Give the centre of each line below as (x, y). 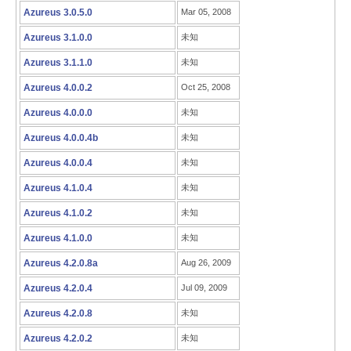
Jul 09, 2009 (204, 288)
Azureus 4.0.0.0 (58, 113)
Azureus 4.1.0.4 (58, 188)
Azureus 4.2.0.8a (61, 263)
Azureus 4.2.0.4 (58, 288)
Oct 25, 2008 (206, 87)
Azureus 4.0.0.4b (61, 138)
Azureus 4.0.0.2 (58, 88)
